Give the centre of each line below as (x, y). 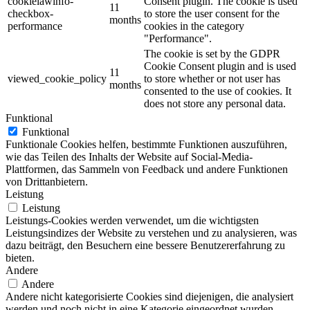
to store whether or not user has (212, 79)
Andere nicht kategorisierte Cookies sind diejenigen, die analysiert (149, 297)
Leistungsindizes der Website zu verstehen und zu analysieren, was (151, 233)
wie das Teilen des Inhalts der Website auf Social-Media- (129, 157)
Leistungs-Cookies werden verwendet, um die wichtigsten (132, 221)
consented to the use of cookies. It (218, 91)
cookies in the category (194, 26)
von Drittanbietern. (47, 182)
